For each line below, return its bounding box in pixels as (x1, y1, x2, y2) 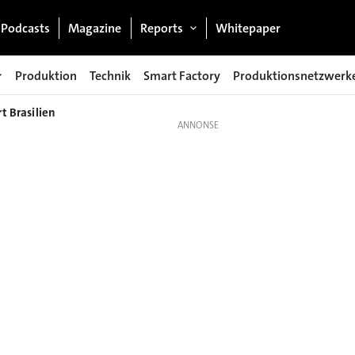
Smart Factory (143, 67, 220, 84)
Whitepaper (216, 19, 281, 36)
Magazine (68, 19, 122, 36)
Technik (90, 67, 131, 84)
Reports (139, 19, 183, 36)
